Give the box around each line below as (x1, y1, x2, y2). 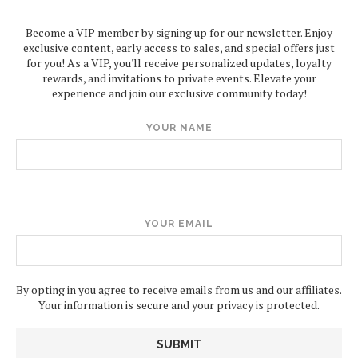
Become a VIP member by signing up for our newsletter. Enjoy (26, 25, 332, 41)
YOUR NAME (145, 122, 213, 134)
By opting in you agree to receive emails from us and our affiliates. (16, 282, 342, 298)
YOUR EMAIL (145, 218, 213, 230)
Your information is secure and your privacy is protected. (38, 297, 320, 313)
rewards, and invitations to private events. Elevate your (42, 70, 316, 86)
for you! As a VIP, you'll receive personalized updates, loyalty (26, 55, 332, 71)
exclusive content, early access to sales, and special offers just (23, 40, 335, 56)
